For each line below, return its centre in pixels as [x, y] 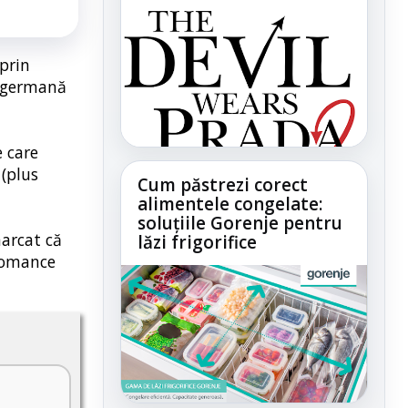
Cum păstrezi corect [223, 184]
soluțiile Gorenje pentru [240, 223]
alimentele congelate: [230, 204]
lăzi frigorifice [197, 242]
